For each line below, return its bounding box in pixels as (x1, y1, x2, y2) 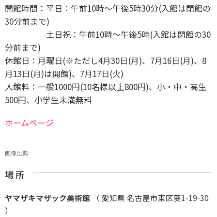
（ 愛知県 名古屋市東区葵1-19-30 (90, 192, 209, 203)
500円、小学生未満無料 (5, 93, 100, 106)
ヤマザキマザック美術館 (5, 192, 90, 203)
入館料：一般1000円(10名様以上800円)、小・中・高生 (5, 80, 206, 93)
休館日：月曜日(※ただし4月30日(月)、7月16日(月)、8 (5, 54, 206, 67)
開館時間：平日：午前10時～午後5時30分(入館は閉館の (5, 2, 211, 15)
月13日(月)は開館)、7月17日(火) (5, 67, 124, 80)
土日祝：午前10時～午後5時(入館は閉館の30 (5, 28, 211, 41)
